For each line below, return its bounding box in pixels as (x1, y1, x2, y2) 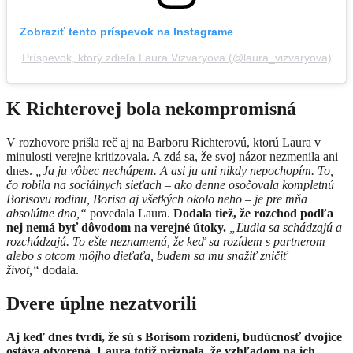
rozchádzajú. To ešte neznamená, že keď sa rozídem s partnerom (6, 234, 325, 248)
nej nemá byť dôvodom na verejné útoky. (6, 220, 226, 234)
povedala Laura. (87, 206, 173, 220)
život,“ (6, 262, 39, 277)
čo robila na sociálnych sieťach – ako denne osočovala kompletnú (6, 177, 334, 191)
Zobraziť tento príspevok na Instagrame (20, 25, 233, 39)
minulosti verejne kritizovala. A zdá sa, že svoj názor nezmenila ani (6, 149, 338, 163)
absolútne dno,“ (6, 206, 87, 220)
